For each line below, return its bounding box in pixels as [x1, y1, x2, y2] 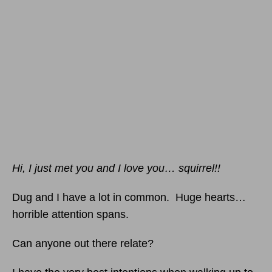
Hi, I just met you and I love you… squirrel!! [12, 162, 220, 174]
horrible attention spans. [12, 208, 129, 220]
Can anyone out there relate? [12, 237, 154, 250]
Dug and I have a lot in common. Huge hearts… [12, 191, 246, 203]
